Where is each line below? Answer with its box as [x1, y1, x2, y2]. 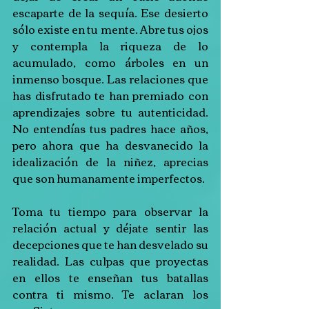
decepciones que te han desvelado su [12, 234, 208, 255]
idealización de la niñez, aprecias [12, 151, 208, 172]
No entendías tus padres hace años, [12, 118, 208, 139]
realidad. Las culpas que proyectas [12, 250, 208, 271]
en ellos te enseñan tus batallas [12, 267, 208, 288]
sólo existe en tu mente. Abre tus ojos [12, 19, 208, 39]
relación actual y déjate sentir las [12, 217, 208, 238]
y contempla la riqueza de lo [12, 35, 208, 56]
